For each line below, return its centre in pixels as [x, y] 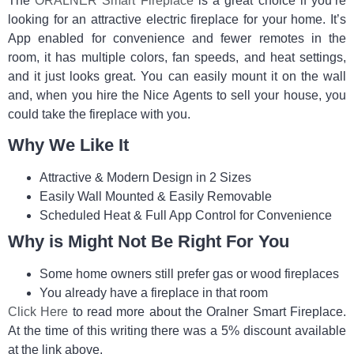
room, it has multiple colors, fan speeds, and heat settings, [177, 57]
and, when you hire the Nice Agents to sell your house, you [177, 95]
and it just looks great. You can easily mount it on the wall [177, 76]
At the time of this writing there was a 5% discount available [177, 330]
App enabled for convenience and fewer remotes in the [177, 38]
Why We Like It [68, 145]
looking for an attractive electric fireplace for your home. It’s [177, 19]
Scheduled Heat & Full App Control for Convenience [186, 215]
